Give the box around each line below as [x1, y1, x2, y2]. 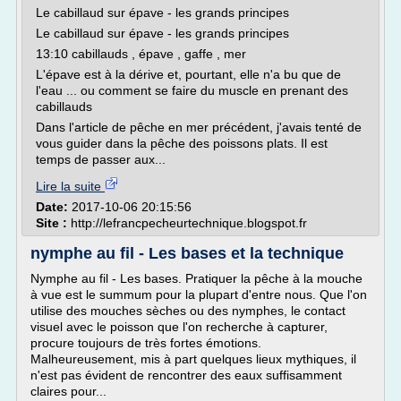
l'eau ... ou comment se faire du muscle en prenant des [36, 83, 348, 98]
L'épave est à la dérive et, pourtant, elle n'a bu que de [36, 67, 341, 81]
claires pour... [30, 384, 107, 398]
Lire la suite [36, 179, 105, 193]
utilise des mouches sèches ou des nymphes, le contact [30, 303, 346, 318]
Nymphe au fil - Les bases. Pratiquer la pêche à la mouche [30, 271, 363, 286]
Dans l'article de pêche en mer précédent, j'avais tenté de [36, 120, 362, 134]
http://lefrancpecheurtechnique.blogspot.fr [71, 216, 307, 230]
